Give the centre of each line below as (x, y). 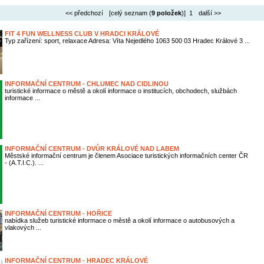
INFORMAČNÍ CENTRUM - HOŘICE (58, 213)
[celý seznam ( (128, 13)
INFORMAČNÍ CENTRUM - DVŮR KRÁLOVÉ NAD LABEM (92, 148)
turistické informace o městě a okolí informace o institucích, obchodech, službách (121, 91)
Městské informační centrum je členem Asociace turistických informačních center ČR (126, 156)
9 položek (166, 13)
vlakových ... (23, 227)
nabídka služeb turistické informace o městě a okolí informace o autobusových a (119, 220)
